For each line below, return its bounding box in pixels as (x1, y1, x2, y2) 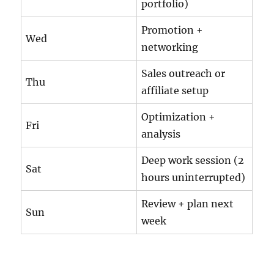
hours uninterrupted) (141, 171, 246, 184)
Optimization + (141, 111, 216, 124)
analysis (141, 128, 181, 141)
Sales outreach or (141, 67, 226, 80)
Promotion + (141, 24, 204, 37)
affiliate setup (141, 84, 209, 97)
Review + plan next (141, 198, 234, 210)
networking (141, 41, 199, 54)
